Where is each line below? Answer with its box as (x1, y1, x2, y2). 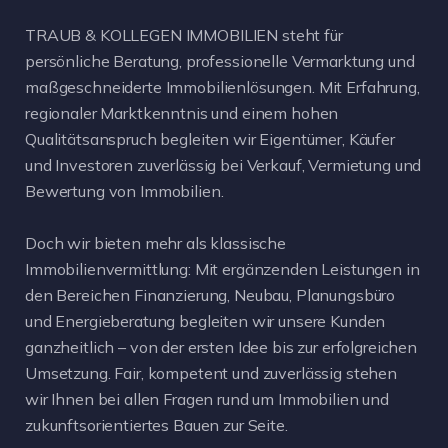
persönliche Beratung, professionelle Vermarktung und (25, 50, 415, 71)
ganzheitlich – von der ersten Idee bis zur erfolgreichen (25, 336, 417, 357)
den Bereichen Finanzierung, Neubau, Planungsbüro (25, 284, 396, 305)
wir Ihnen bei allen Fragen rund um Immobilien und (25, 388, 389, 409)
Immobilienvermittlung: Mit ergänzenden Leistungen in (25, 258, 420, 279)
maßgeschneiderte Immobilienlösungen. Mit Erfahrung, (25, 76, 420, 97)
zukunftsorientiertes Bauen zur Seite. (25, 414, 288, 435)
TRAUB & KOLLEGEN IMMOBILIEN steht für (25, 24, 343, 45)
